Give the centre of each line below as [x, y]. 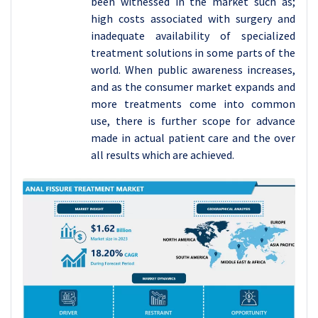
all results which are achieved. [163, 155]
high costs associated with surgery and [193, 18]
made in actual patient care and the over [193, 138]
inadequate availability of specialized [193, 35]
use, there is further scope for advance [193, 121]
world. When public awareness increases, [193, 70]
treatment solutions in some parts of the [193, 53]
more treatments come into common [193, 104]
